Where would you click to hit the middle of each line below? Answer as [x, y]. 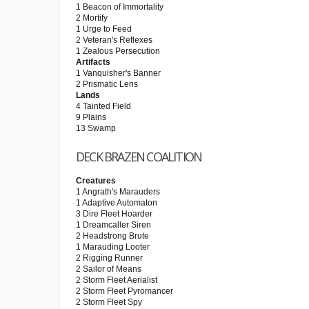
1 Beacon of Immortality [120, 7]
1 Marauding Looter [113, 247]
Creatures [96, 181]
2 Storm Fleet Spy [109, 302]
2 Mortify [92, 18]
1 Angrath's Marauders [118, 192]
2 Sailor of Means [109, 269]
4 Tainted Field [103, 106]
